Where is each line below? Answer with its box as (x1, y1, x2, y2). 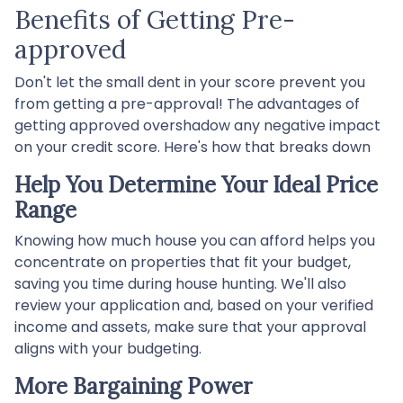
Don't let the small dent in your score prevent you (14, 71, 365, 93)
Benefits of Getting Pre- (14, 3, 295, 36)
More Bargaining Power (14, 372, 252, 400)
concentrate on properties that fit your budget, (14, 251, 351, 273)
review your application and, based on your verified (14, 294, 373, 316)
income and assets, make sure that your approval (14, 316, 366, 337)
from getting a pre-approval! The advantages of (14, 93, 360, 114)
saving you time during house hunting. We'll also (14, 273, 346, 294)
